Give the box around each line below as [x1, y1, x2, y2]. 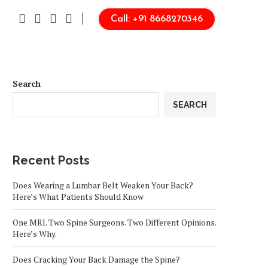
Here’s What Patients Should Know [13, 191, 144, 202]
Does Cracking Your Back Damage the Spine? [13, 254, 180, 265]
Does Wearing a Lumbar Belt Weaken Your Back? [13, 179, 193, 191]
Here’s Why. [13, 228, 57, 239]
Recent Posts [13, 153, 90, 167]
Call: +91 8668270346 [111, 14, 203, 24]
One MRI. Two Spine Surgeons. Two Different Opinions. [13, 217, 216, 228]
